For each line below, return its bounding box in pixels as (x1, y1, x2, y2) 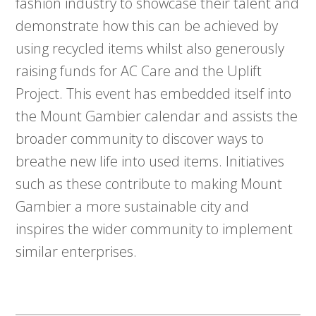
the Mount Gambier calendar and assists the (16, 107, 298, 126)
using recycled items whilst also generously (16, 39, 285, 59)
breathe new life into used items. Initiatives (16, 152, 285, 171)
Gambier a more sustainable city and (16, 197, 250, 217)
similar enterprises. (16, 242, 138, 262)
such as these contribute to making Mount (16, 174, 283, 194)
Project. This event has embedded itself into (16, 84, 292, 104)
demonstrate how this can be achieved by (16, 16, 279, 36)
